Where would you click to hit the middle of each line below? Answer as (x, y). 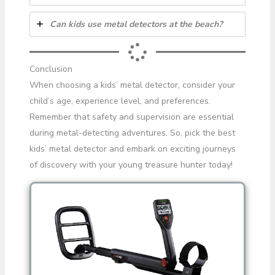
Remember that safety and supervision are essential (131, 117)
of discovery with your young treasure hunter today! (131, 165)
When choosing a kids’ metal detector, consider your (132, 85)
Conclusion (51, 69)
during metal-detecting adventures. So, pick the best (132, 133)
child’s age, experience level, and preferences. (120, 101)
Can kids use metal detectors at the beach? (136, 24)
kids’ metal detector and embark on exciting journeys (132, 149)
